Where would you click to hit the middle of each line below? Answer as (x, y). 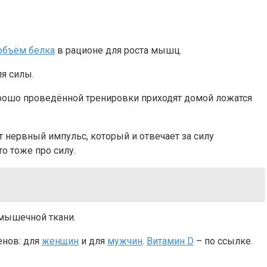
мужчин (125, 241)
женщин (60, 241)
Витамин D (170, 241)
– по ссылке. (223, 241)
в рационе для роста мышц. (118, 51)
